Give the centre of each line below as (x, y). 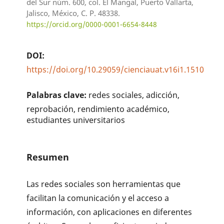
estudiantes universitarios (76, 120)
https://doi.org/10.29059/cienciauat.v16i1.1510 (115, 70)
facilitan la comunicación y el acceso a (98, 198)
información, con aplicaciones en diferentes (109, 212)
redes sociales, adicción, (134, 95)
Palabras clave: (58, 95)
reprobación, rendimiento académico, (98, 109)
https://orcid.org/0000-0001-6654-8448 (92, 24)
